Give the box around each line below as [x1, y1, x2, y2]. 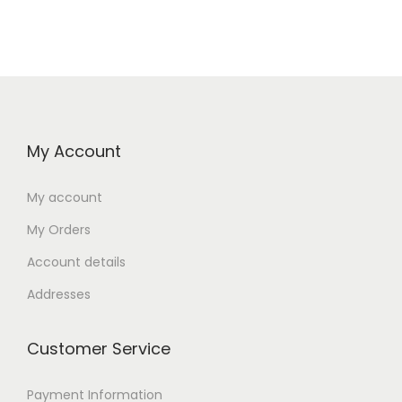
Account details [27, 253, 126, 272]
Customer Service [27, 337, 170, 361]
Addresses [27, 285, 91, 304]
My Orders [27, 221, 91, 240]
